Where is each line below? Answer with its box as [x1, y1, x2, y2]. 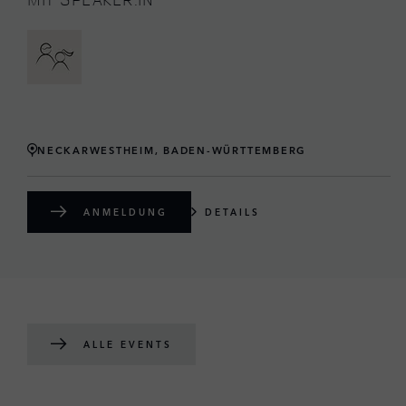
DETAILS [205, 205, 260, 218]
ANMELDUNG [83, 205, 168, 218]
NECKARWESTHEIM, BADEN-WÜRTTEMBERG [37, 142, 307, 158]
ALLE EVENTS [83, 337, 172, 351]
